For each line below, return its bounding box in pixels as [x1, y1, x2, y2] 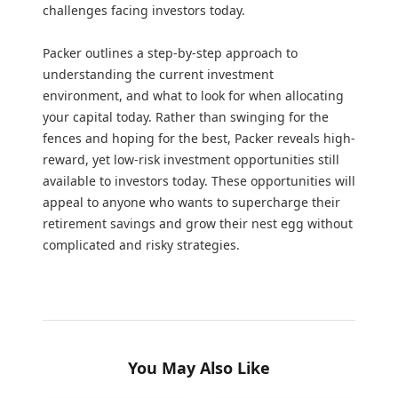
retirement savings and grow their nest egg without [43, 214, 353, 232]
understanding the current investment [43, 65, 274, 83]
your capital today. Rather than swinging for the [43, 107, 329, 125]
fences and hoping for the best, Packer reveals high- [43, 129, 355, 147]
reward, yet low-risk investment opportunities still [43, 150, 339, 168]
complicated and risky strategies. [43, 235, 240, 253]
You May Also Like [128, 356, 270, 378]
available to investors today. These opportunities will [43, 171, 355, 189]
